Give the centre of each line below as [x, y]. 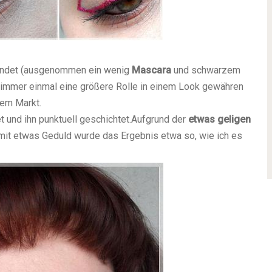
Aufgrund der [160, 119]
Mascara [151, 70]
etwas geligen [219, 119]
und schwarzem [206, 70]
